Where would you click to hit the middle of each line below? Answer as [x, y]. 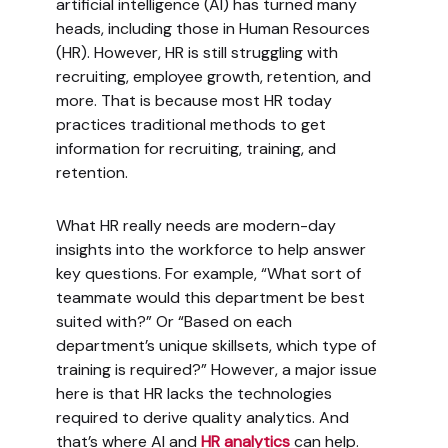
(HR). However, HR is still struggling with [196, 53]
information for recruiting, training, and [195, 149]
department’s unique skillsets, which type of [215, 346]
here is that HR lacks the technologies [193, 394]
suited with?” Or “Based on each [173, 322]
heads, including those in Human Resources [212, 29]
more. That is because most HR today [193, 101]
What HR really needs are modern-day [195, 226]
